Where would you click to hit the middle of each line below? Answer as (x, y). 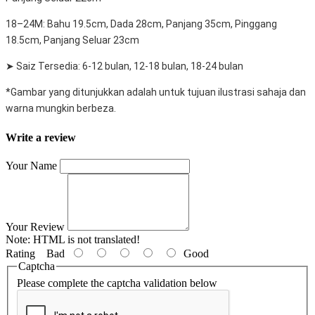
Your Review (35, 227)
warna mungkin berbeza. (61, 108)
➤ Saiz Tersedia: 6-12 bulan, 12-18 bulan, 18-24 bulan (124, 66)
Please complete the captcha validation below (117, 283)
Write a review (41, 137)
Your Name (31, 166)
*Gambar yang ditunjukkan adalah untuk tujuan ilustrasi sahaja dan (156, 92)
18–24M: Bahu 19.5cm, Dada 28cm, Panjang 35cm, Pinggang (141, 24)
